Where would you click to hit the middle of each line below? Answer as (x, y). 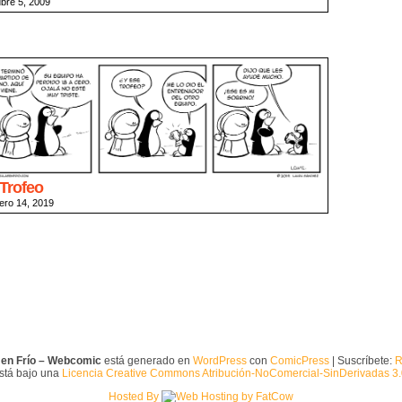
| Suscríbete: (362, 361)
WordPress (219, 361)
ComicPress (299, 361)
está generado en (147, 361)
